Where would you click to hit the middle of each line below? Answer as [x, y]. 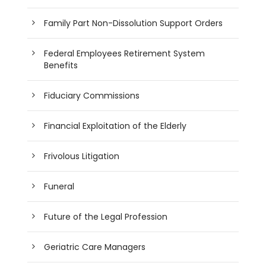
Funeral [59, 186]
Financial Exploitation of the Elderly [115, 126]
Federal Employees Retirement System [125, 53]
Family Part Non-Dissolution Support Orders [134, 23]
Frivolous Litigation [82, 156]
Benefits [61, 65]
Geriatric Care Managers [95, 247]
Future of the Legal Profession [106, 216]
